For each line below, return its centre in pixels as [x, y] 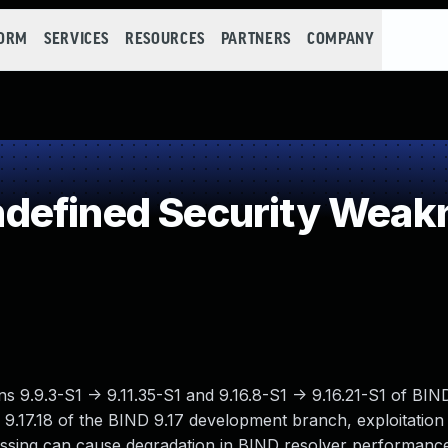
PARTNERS [255, 39]
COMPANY [340, 39]
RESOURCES [165, 39]
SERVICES [76, 39]
